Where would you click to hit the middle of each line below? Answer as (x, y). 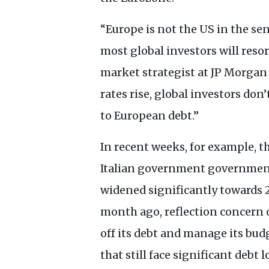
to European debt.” (150, 116)
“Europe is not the (150, 29)
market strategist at (156, 73)
